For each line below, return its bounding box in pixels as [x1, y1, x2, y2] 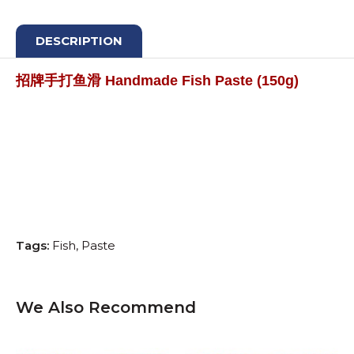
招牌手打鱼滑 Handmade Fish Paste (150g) [16, 73, 303, 89]
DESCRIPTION [36, 33, 122, 49]
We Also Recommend [16, 298, 196, 318]
